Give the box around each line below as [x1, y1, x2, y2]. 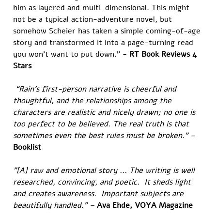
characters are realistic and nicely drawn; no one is [13, 107, 198, 118]
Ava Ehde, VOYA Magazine [97, 200, 193, 211]
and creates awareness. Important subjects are [13, 188, 186, 200]
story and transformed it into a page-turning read [13, 37, 196, 48]
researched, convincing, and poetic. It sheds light [13, 177, 194, 188]
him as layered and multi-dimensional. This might [13, 2, 192, 14]
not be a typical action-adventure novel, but [13, 14, 175, 25]
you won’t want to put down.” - [13, 49, 130, 60]
